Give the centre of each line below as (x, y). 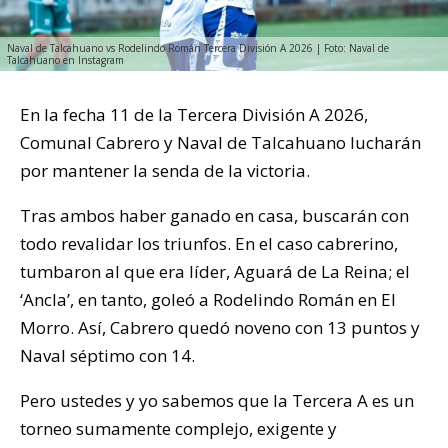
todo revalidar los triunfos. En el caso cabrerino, (209, 243)
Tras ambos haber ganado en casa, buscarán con (214, 215)
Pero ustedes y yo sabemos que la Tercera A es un (217, 400)
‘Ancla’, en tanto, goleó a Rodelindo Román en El (208, 299)
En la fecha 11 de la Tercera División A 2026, (194, 114)
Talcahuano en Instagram (65, 59)
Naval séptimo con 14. (107, 355)
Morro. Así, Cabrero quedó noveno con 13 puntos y (220, 327)
